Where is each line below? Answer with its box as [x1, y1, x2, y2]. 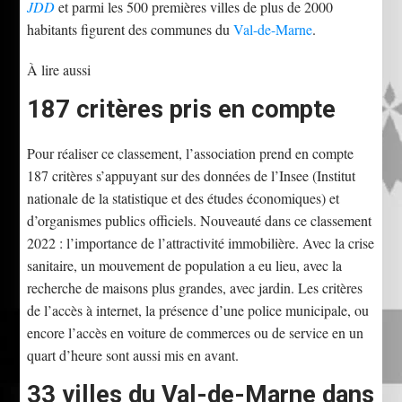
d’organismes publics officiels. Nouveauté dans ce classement [27, 210, 372, 230]
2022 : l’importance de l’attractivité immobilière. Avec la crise [27, 232, 375, 252]
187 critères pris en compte [27, 94, 336, 124]
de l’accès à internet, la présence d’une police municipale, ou [27, 300, 370, 319]
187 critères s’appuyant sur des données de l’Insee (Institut [27, 165, 356, 185]
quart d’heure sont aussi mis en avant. [27, 345, 244, 364]
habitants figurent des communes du [27, 19, 234, 39]
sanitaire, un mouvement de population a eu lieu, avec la [27, 255, 343, 275]
